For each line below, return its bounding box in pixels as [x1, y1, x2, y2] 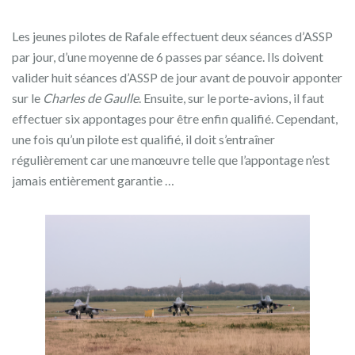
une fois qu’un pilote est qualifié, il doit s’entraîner [12, 131, 275, 147]
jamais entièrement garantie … [12, 172, 174, 188]
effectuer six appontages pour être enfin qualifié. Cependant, [12, 110, 338, 126]
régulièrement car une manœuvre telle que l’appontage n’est [12, 151, 330, 167]
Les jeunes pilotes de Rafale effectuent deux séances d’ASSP [12, 28, 333, 44]
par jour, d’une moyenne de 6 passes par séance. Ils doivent [12, 48, 323, 64]
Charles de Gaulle [43, 90, 139, 105]
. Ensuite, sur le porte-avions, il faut [139, 90, 324, 105]
